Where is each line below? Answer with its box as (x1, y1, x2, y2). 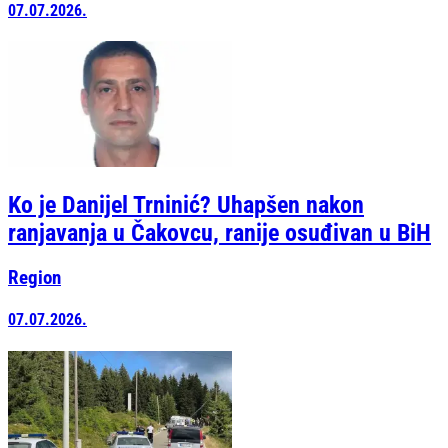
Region (8, 267, 61, 290)
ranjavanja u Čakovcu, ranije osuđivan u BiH (8, 219, 431, 248)
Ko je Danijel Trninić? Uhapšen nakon (8, 191, 364, 220)
